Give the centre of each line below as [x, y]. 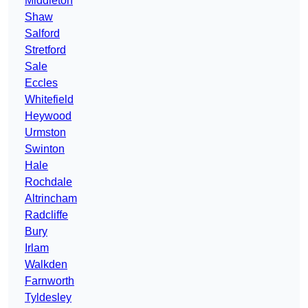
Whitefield [49, 100]
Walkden [46, 265]
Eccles [41, 83]
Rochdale [48, 182]
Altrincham [51, 199]
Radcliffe [46, 215]
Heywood [48, 116]
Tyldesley [48, 298]
